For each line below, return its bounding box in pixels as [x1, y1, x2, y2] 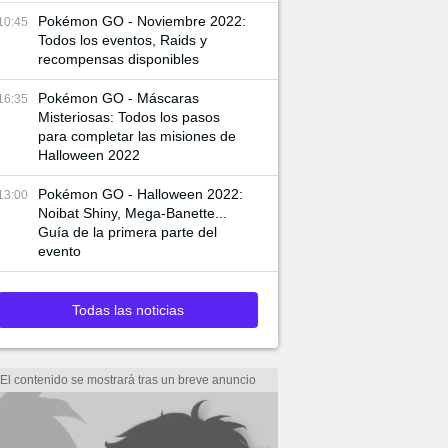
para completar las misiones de [38, 128, 236, 144]
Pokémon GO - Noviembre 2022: [38, 13, 246, 29]
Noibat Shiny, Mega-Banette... [38, 205, 227, 221]
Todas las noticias [72, 302, 184, 318]
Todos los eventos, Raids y [38, 32, 207, 48]
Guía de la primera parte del [38, 224, 217, 240]
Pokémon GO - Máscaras [38, 90, 199, 106]
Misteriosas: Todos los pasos [38, 109, 220, 125]
